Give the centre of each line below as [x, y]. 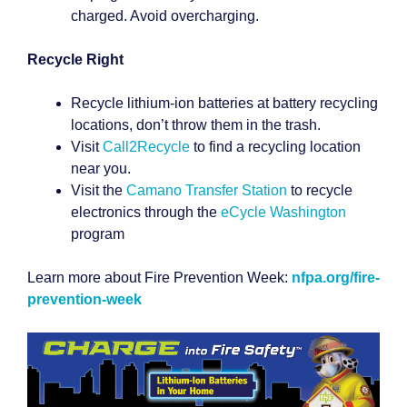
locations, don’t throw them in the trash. [196, 125]
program [98, 234]
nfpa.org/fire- [336, 278]
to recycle [320, 190]
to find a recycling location [275, 147]
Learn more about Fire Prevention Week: [159, 278]
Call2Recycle [146, 147]
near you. [103, 169]
